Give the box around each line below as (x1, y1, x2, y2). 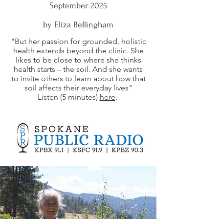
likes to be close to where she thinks (15, 55, 141, 65)
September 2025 (49, 1, 107, 10)
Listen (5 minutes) (37, 92, 100, 102)
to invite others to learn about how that (11, 74, 146, 83)
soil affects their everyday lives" (24, 83, 132, 92)
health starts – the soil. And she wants (14, 65, 143, 74)
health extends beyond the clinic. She (13, 46, 144, 55)
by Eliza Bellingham (43, 20, 113, 29)
